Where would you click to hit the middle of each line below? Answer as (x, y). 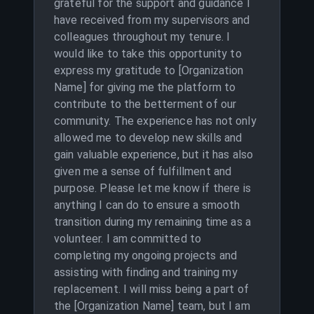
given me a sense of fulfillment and (143, 171)
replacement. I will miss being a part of (152, 289)
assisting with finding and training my (146, 272)
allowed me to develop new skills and (148, 138)
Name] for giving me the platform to (145, 87)
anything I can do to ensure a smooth (147, 205)
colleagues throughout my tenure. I (142, 37)
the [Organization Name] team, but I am (152, 306)
